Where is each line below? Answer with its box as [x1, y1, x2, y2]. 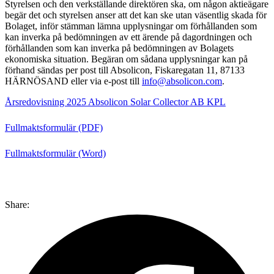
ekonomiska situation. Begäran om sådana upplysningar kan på [5, 53, 248, 64]
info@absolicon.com [142, 75, 222, 86]
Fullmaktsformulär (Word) [5, 147, 106, 158]
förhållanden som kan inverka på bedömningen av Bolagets [5, 42, 234, 53]
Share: [5, 199, 29, 210]
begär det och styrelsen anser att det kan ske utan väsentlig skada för [5, 9, 267, 20]
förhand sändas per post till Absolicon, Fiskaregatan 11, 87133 [5, 64, 245, 75]
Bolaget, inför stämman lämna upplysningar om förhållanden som [5, 20, 257, 31]
